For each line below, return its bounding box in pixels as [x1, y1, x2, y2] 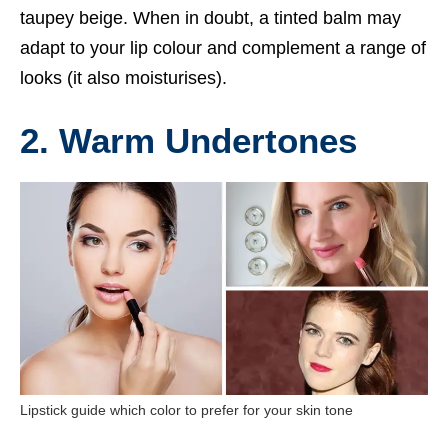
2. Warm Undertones [20, 120, 357, 160]
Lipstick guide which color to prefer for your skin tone [20, 403, 353, 419]
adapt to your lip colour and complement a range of [20, 37, 426, 58]
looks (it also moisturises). [20, 67, 232, 88]
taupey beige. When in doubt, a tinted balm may [20, 7, 401, 28]
